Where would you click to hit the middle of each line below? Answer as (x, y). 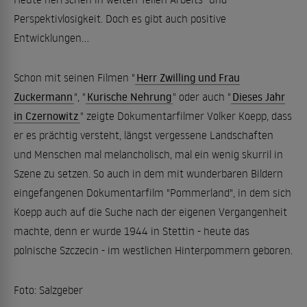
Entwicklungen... (51, 38)
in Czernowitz (46, 116)
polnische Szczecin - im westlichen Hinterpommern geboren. (153, 250)
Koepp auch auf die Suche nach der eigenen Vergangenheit (150, 212)
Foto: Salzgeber (48, 290)
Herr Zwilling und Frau (188, 77)
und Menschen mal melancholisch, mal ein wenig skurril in (148, 154)
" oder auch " (202, 97)
